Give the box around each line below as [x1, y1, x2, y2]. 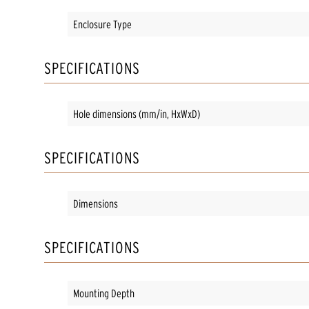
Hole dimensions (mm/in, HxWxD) [73, 107, 200, 120]
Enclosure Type [73, 17, 132, 30]
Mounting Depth [73, 286, 134, 299]
